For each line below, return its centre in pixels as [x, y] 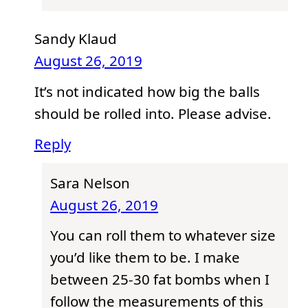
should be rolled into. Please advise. [153, 113]
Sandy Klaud [75, 39]
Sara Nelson [90, 183]
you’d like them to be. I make [145, 257]
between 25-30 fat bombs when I [160, 279]
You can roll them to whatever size [163, 235]
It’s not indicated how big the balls [147, 91]
